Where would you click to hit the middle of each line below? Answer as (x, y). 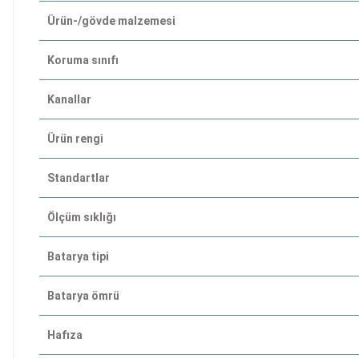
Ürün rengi (75, 138)
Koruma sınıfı (83, 60)
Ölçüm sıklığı (82, 217)
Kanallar (69, 99)
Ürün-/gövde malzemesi (111, 20)
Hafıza (65, 335)
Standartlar (79, 177)
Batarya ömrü (83, 295)
